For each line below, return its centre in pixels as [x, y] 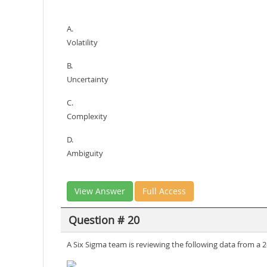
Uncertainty [88, 79]
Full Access [164, 191]
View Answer [100, 191]
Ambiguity [85, 153]
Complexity [87, 116]
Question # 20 [104, 220]
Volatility [82, 42]
